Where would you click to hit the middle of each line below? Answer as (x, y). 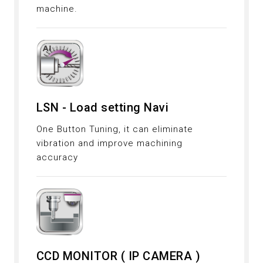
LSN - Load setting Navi (102, 108)
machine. (57, 9)
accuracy (57, 158)
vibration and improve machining (109, 144)
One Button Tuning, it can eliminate (114, 129)
